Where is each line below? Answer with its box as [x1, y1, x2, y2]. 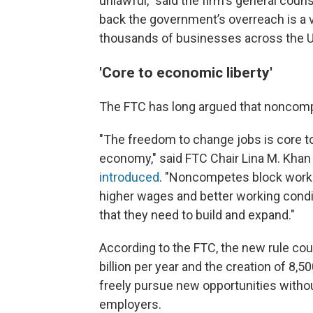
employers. [99, 297, 161, 312]
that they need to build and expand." [99, 208, 295, 222]
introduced [99, 170, 159, 184]
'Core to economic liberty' [99, 64, 272, 81]
